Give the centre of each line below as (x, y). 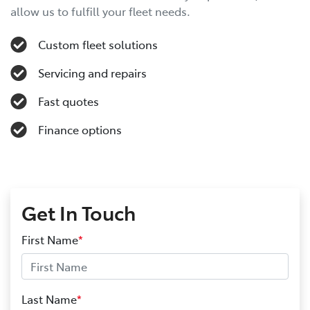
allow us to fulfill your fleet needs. (100, 11)
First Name (50, 239)
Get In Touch (79, 212)
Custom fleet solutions (98, 44)
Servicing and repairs (92, 72)
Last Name (49, 299)
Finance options (80, 129)
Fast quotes (68, 101)
